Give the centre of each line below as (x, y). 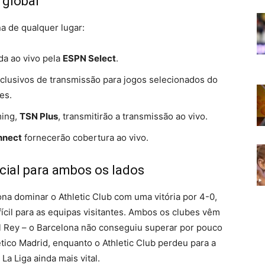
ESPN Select (89, 58)
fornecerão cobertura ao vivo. (85, 138)
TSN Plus (39, 116)
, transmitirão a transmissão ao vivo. (133, 116)
